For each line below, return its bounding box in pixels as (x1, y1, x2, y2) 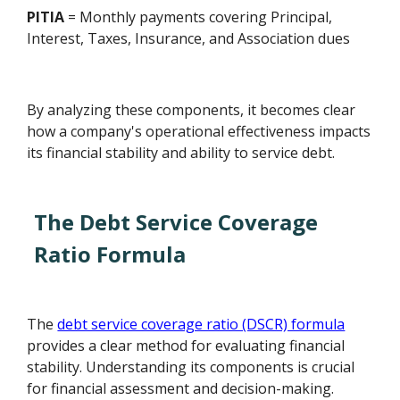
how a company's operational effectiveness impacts (27, 121, 371, 141)
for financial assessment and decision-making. (27, 378, 335, 398)
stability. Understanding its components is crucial (27, 356, 355, 377)
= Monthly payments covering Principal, (64, 6, 333, 27)
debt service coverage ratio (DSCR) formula (57, 313, 346, 334)
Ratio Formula (34, 238, 187, 269)
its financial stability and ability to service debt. (27, 142, 336, 162)
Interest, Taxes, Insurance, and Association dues (27, 28, 351, 48)
